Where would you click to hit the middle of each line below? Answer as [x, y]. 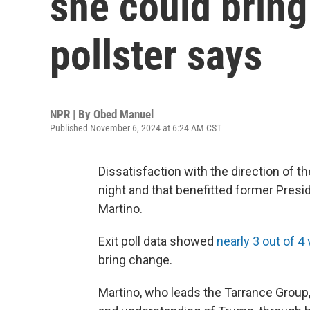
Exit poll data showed [157, 241]
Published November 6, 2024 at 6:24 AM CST [136, 128]
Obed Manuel [124, 114]
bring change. [135, 260]
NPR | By [72, 114]
